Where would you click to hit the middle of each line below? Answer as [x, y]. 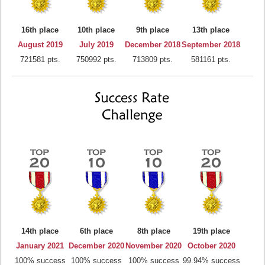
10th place [96, 30]
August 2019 [40, 45]
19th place [211, 231]
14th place [40, 231]
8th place [153, 231]
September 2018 [211, 45]
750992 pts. [96, 59]
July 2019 [96, 45]
